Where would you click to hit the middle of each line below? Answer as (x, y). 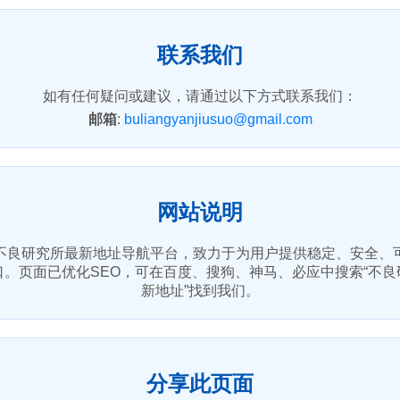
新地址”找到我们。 (200, 290)
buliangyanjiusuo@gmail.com (218, 120)
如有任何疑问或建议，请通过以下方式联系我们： (200, 96)
